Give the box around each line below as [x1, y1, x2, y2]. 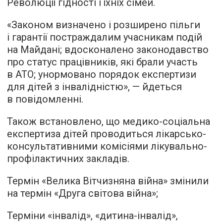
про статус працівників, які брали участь [7, 56, 198, 68]
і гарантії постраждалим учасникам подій [7, 31, 202, 44]
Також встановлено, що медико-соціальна [7, 115, 210, 128]
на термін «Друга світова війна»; [7, 187, 158, 200]
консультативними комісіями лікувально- [7, 140, 207, 153]
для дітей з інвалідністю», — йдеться [7, 81, 182, 93]
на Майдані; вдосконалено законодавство [7, 44, 209, 56]
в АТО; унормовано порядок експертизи [7, 68, 196, 81]
